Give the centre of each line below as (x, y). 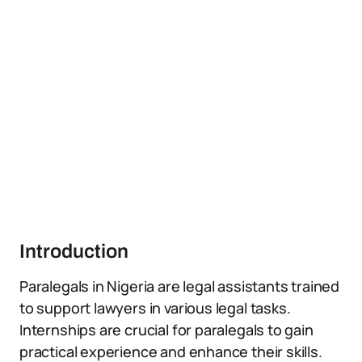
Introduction (74, 251)
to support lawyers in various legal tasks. (155, 308)
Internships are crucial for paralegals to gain (166, 330)
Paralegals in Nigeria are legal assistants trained (180, 286)
